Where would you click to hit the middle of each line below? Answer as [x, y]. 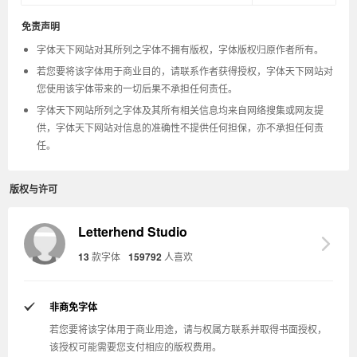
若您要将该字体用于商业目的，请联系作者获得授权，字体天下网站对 [185, 71]
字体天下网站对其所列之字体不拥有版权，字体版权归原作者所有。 [180, 49]
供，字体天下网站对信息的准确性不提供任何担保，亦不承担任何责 [180, 127]
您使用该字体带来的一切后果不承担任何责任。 [137, 88]
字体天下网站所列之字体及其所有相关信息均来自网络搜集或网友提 [180, 110]
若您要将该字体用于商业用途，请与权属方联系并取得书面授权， [188, 329]
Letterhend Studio [133, 231]
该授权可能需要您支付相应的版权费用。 [135, 346]
